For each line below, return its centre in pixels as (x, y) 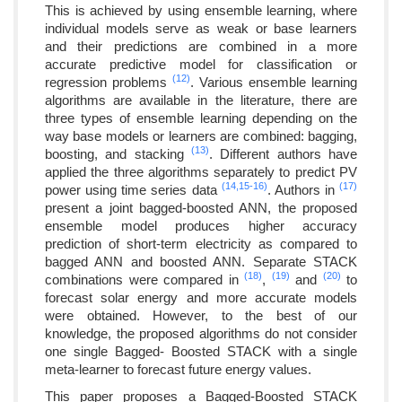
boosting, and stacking (118, 153)
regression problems (109, 82)
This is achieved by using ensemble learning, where (201, 10)
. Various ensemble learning (274, 82)
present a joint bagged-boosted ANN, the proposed (201, 207)
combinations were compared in (144, 279)
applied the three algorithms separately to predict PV (201, 171)
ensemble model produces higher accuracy (201, 225)
